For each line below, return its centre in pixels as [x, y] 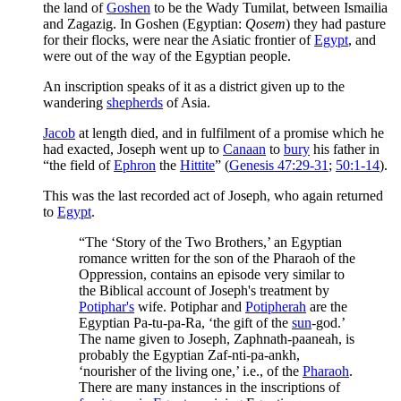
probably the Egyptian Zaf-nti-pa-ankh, [189, 354]
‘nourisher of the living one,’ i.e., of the [191, 371]
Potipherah [276, 306]
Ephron [135, 165]
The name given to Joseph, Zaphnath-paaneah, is [217, 338]
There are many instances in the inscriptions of [209, 387]
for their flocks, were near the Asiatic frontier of [179, 39]
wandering [75, 102]
